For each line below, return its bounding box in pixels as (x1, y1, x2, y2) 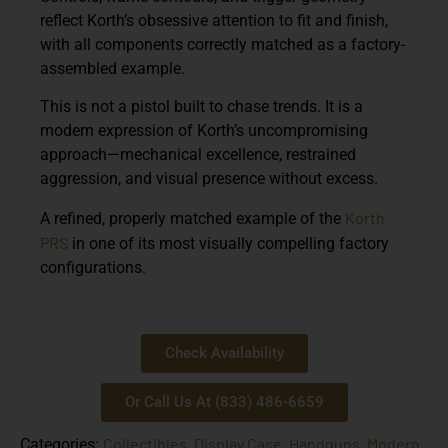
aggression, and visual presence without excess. (40, 169, 378, 189)
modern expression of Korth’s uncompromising (40, 121, 368, 141)
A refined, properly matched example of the (40, 208, 345, 228)
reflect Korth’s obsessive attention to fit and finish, (40, 10, 388, 30)
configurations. (40, 257, 146, 277)
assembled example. (40, 58, 185, 78)
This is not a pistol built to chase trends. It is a (40, 97, 363, 117)
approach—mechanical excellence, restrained (40, 145, 356, 165)
